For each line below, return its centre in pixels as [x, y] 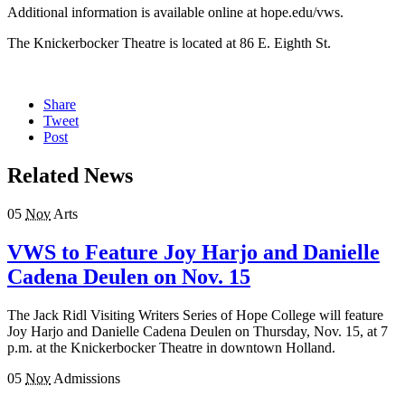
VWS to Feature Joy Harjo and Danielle [193, 253]
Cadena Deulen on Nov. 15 [129, 277]
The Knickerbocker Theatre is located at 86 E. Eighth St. [169, 43]
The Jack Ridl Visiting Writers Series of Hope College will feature [195, 315]
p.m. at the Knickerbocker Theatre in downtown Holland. [171, 347]
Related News [70, 176]
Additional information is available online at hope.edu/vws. [175, 13]
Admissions [87, 378]
